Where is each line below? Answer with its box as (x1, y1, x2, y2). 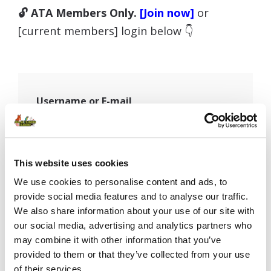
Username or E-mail (36, 94, 132, 108)
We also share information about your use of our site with (14, 206, 255, 217)
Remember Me (48, 212, 122, 226)
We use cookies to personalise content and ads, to (14, 177, 227, 188)
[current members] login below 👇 (18, 23, 193, 38)
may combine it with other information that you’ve (14, 235, 221, 246)
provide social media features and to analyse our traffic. (14, 191, 249, 202)
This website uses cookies (14, 157, 129, 168)
